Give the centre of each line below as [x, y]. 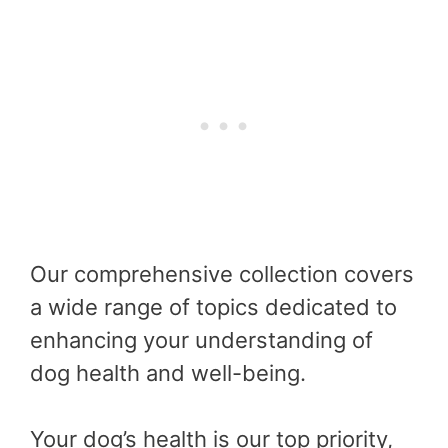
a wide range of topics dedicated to [213, 306]
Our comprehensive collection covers [222, 273]
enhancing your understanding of [201, 339]
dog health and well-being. [168, 372]
